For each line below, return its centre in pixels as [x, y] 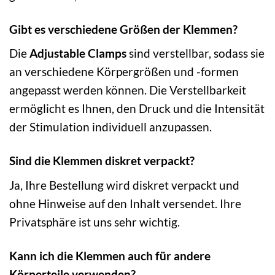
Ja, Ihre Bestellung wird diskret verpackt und [124, 185]
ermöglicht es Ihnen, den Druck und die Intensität [137, 109]
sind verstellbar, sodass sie [196, 53]
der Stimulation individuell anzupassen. [110, 127]
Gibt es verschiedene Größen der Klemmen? [123, 29]
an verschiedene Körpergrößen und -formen [124, 72]
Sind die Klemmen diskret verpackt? [102, 161]
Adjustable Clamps [78, 53]
